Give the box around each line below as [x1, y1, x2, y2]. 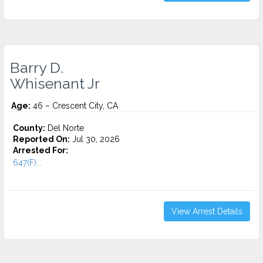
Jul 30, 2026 [70, 134, 120, 144]
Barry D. [10, 59, 63, 76]
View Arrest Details [171, 207, 242, 216]
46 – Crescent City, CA [31, 101, 118, 110]
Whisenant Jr [10, 75, 100, 92]
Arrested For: [13, 146, 68, 155]
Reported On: [13, 134, 70, 144]
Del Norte [45, 123, 84, 133]
